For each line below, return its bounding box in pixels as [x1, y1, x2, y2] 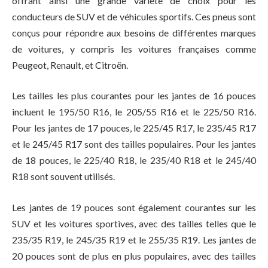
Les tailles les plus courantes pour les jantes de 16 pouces [12, 90, 256, 102]
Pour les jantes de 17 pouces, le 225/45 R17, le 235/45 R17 [12, 122, 256, 134]
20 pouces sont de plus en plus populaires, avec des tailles [12, 249, 256, 261]
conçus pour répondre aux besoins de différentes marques [12, 26, 256, 38]
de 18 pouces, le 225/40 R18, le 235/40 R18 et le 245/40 [12, 154, 256, 166]
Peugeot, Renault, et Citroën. [12, 59, 128, 71]
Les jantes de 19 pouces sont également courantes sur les [12, 201, 256, 213]
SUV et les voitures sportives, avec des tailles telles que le [12, 217, 256, 229]
